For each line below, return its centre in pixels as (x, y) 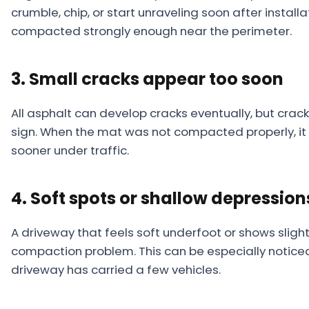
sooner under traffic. (70, 150)
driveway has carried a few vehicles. (116, 270)
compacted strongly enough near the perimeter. (151, 31)
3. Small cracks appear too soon (147, 79)
